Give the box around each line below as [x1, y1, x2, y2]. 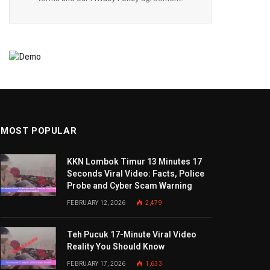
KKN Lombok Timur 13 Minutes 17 [67, 157, 202, 166]
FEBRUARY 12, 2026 [67, 199, 126, 206]
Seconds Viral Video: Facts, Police [67, 169, 204, 178]
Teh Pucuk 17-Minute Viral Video [67, 230, 196, 239]
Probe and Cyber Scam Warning [67, 181, 192, 190]
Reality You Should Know [67, 242, 165, 251]
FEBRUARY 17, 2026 [67, 260, 126, 267]
